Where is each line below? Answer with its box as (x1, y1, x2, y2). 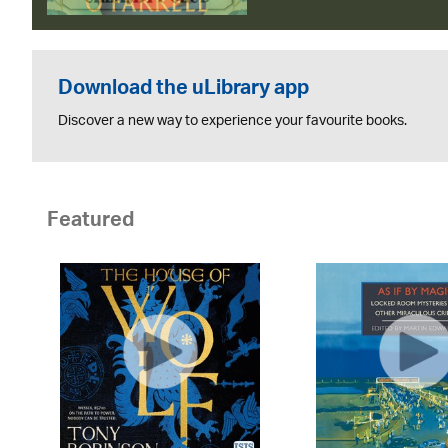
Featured (47, 203, 134, 243)
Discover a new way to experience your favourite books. (57, 106, 407, 137)
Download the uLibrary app (57, 71, 309, 111)
